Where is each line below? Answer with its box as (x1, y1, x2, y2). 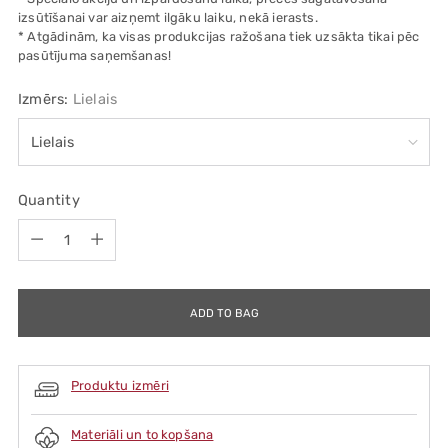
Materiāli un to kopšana (71, 427, 214, 443)
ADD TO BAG (189, 305, 259, 320)
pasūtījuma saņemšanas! (18, 47, 172, 63)
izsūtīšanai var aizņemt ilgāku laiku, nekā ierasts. (18, 9, 318, 25)
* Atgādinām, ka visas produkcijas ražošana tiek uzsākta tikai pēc (18, 28, 420, 44)
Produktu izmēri (71, 378, 169, 394)
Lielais (72, 89, 118, 108)
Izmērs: (18, 89, 73, 108)
